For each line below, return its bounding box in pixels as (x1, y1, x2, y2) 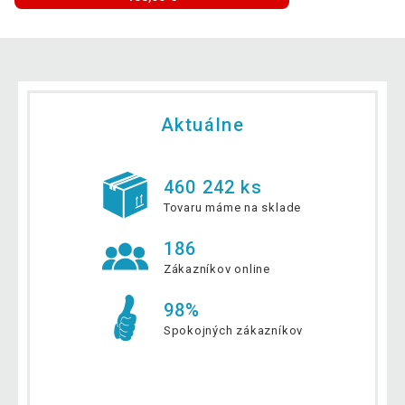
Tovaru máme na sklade (163, 200, 302, 214)
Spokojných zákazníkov (163, 323, 304, 337)
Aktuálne (160, 113, 245, 136)
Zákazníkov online (163, 261, 271, 276)
